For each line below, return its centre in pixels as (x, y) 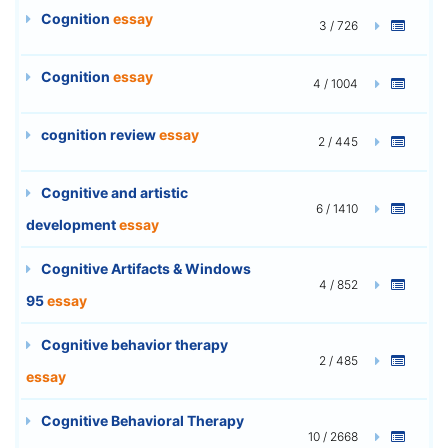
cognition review (98, 134)
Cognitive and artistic (113, 192)
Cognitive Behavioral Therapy (141, 420)
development (72, 224)
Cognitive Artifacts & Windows (144, 268)
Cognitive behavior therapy (133, 344)
